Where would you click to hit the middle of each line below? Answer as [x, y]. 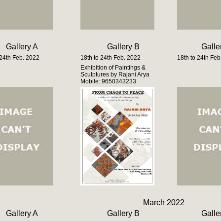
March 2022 [164, 203]
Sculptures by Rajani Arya [115, 74]
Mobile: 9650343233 [108, 81]
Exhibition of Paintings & [113, 68]
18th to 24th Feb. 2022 [110, 58]
